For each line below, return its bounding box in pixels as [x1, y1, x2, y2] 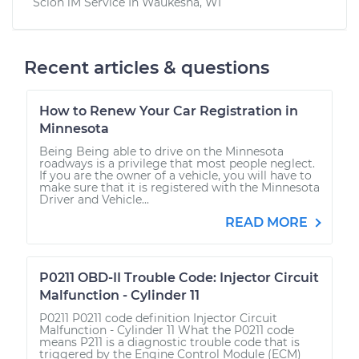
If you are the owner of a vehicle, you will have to [39, 167, 312, 183]
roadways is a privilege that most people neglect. [39, 155, 315, 171]
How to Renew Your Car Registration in [39, 103, 298, 119]
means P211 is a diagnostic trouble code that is [39, 334, 300, 349]
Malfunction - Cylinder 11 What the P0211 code [39, 322, 294, 337]
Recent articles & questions [24, 56, 269, 79]
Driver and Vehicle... [39, 192, 149, 207]
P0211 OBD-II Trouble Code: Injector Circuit [39, 269, 319, 285]
